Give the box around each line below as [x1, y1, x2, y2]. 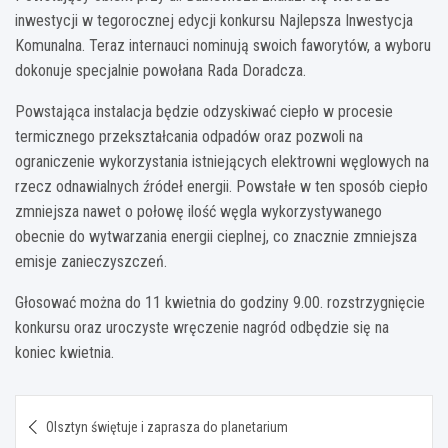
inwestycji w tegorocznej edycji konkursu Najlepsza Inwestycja [15, 10, 413, 30]
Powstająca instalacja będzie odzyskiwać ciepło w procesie [15, 101, 393, 121]
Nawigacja [14, 394, 141, 424]
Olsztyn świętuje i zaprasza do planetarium [46, 418, 288, 435]
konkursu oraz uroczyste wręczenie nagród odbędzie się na [15, 317, 389, 337]
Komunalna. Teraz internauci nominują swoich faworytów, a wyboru [15, 35, 431, 55]
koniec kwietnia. [15, 342, 114, 362]
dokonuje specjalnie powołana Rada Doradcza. [15, 60, 306, 80]
